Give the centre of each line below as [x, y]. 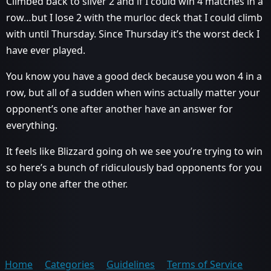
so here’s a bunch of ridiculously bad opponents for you [134, 167]
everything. [32, 125]
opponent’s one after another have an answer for [119, 109]
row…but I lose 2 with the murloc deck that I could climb [134, 17]
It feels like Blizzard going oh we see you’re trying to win [134, 151]
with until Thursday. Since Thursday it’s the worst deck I [133, 34]
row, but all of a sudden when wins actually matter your [133, 92]
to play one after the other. [67, 184]
